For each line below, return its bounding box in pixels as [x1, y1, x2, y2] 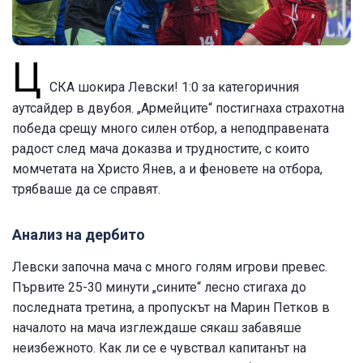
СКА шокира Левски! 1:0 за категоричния [49, 79, 299, 95]
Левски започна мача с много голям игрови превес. [12, 258, 327, 275]
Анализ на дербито [12, 225, 145, 243]
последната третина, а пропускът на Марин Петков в [12, 299, 330, 315]
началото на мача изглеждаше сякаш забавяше [12, 319, 301, 335]
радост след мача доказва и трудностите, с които [12, 140, 310, 156]
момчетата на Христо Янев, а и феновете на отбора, [12, 160, 322, 177]
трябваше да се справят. [12, 181, 160, 197]
